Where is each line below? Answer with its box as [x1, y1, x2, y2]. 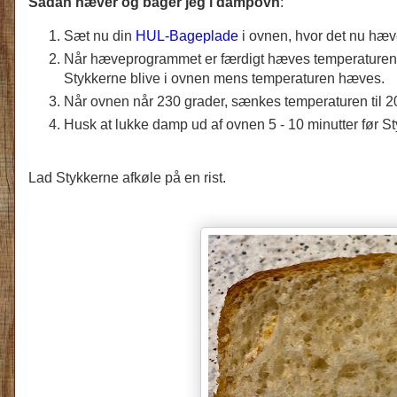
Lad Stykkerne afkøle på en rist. [28, 169, 230, 185]
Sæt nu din [64, 27, 136, 43]
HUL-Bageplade [136, 27, 238, 43]
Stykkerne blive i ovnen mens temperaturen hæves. [64, 70, 385, 86]
